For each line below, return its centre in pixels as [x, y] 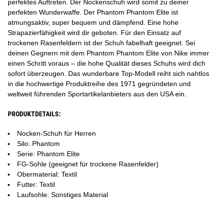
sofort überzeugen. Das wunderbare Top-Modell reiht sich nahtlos [109, 73]
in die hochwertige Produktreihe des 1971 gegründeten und [99, 84]
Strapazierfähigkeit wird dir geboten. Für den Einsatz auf [94, 33]
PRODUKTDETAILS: [34, 114]
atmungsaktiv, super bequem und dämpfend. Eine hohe [93, 22]
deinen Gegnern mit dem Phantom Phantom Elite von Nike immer [109, 53]
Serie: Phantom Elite [48, 154]
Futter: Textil [36, 184]
